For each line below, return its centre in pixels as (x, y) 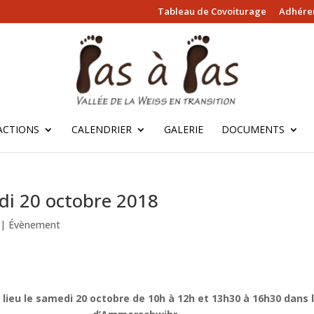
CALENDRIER (102, 129)
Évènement (35, 225)
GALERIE (184, 129)
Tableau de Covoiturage (212, 11)
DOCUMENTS (253, 129)
